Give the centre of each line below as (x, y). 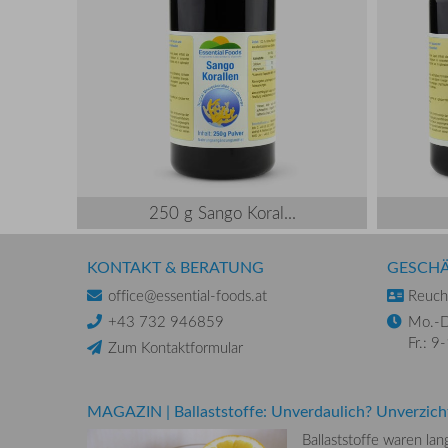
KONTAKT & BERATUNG (175, 267)
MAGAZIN (124, 410)
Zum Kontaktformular (175, 347)
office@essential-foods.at (187, 295)
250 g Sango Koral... (222, 213)
